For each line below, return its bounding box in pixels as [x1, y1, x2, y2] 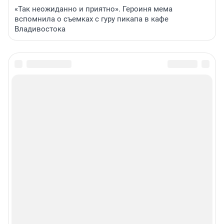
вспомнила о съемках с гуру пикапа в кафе [14, 14, 168, 24]
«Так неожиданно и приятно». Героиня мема [14, 4, 172, 14]
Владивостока [14, 24, 65, 34]
